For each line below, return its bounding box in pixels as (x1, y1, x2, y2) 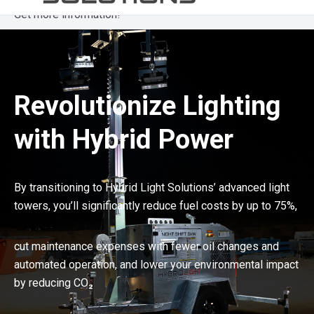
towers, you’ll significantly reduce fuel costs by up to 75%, (14, 198, 300, 212)
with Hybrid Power (14, 123, 233, 155)
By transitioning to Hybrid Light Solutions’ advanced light (14, 180, 289, 194)
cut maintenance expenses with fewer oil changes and (14, 239, 279, 253)
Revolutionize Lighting (14, 89, 281, 121)
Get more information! (14, 8, 121, 21)
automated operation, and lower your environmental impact (14, 257, 299, 271)
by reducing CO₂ (14, 275, 93, 289)
